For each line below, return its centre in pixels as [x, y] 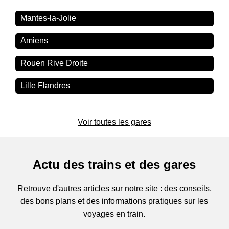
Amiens [35, 41]
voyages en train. [114, 214]
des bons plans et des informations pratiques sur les [114, 201]
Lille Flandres [45, 86]
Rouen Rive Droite [54, 63]
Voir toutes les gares [114, 122]
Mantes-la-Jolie [49, 18]
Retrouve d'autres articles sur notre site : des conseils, [114, 189]
